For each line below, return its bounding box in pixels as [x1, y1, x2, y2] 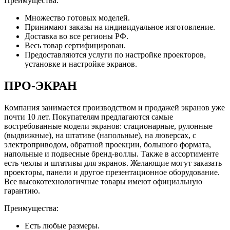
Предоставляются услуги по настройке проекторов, [25, 50, 206, 59]
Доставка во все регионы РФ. [25, 31, 128, 41]
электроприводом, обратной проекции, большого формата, [4, 140, 211, 149]
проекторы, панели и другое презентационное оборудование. [4, 167, 220, 177]
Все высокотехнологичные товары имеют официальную [4, 177, 202, 186]
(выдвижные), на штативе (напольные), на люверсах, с [4, 130, 196, 140]
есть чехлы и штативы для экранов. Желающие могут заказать [4, 158, 222, 167]
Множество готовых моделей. [25, 13, 130, 22]
